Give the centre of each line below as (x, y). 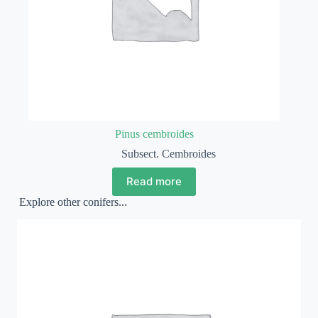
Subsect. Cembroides (168, 153)
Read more (154, 182)
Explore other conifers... (73, 202)
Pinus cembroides (154, 133)
